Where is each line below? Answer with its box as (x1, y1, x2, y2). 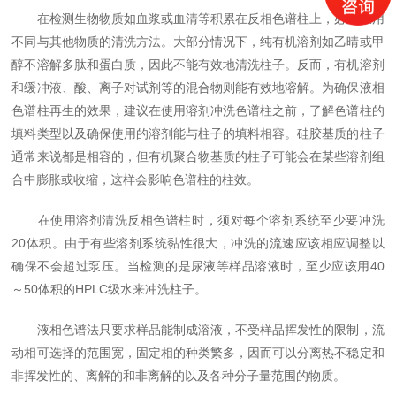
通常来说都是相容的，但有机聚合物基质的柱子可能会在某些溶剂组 (11, 149, 385, 164)
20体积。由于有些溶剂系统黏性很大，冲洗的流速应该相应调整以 (11, 236, 385, 250)
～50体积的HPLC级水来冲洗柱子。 (11, 282, 208, 296)
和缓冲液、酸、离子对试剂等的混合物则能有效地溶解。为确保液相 (11, 80, 385, 95)
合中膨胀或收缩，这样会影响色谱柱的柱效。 (11, 172, 260, 187)
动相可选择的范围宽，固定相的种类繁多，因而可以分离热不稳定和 (11, 346, 385, 360)
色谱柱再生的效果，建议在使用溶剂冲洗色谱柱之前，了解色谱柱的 (11, 103, 385, 118)
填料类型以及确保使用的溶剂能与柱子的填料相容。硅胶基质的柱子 (11, 126, 385, 141)
